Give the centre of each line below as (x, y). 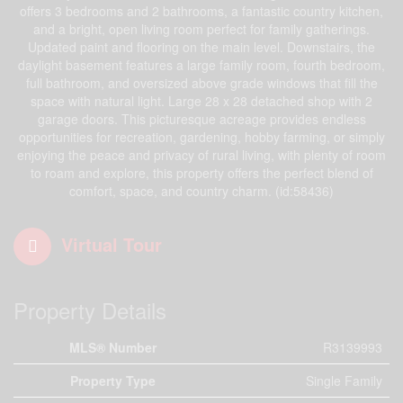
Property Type (112, 381)
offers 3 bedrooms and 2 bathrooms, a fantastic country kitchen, (201, 11)
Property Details (90, 310)
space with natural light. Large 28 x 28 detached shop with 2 (201, 101)
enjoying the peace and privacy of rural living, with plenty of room (201, 155)
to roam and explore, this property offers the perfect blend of (201, 173)
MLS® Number (112, 347)
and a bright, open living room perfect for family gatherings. (201, 29)
